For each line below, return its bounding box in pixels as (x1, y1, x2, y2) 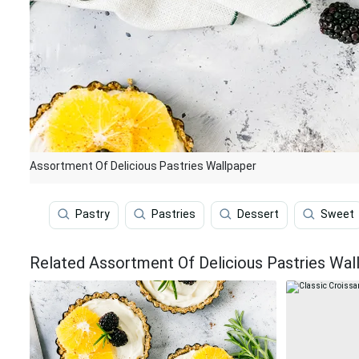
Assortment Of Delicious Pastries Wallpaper (30, 159, 256, 172)
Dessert (237, 208, 279, 221)
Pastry (75, 208, 110, 221)
